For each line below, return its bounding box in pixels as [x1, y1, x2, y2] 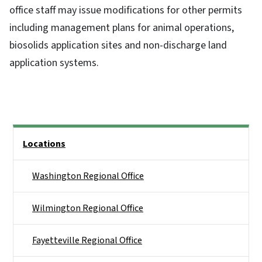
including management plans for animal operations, [9, 20, 234, 36]
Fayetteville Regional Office [32, 234, 142, 247]
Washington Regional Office [32, 170, 144, 183]
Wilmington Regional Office [32, 202, 143, 215]
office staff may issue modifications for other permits [9, 3, 242, 18]
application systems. [9, 56, 99, 71]
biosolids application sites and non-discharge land [9, 38, 227, 53]
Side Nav [13, 129, 46, 143]
